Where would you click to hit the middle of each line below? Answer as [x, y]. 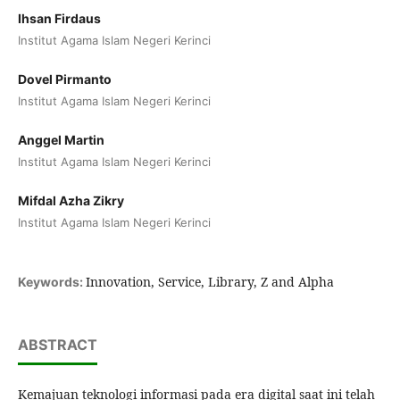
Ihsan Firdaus [59, 18]
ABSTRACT [58, 344]
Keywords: [52, 281]
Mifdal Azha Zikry [71, 200]
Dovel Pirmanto [65, 79]
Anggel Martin [61, 139]
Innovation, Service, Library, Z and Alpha [210, 281]
